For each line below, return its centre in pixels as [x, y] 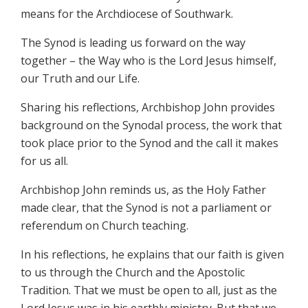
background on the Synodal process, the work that [151, 125]
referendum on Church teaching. [106, 226]
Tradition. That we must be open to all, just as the [149, 290]
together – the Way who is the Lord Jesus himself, [148, 61]
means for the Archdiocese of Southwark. [127, 14]
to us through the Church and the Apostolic [133, 273]
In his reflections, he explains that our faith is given [152, 255]
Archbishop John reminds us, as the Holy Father [143, 190]
